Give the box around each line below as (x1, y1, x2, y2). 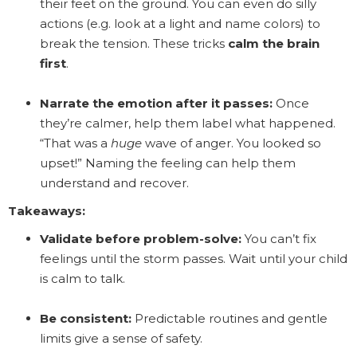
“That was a (40, 135, 111, 151)
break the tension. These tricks (40, 35, 228, 51)
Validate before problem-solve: (40, 230, 241, 246)
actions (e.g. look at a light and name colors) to (40, 15, 320, 31)
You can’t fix (241, 230, 316, 246)
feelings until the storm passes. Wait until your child (40, 250, 347, 266)
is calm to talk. (40, 270, 125, 286)
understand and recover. (40, 175, 189, 190)
